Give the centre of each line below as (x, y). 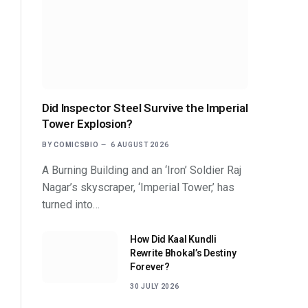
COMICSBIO (76, 144)
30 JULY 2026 (155, 286)
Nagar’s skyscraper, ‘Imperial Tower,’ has (138, 187)
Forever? (150, 266)
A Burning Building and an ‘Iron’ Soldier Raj (142, 170)
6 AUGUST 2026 (140, 144)
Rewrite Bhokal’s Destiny (183, 253)
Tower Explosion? (87, 123)
